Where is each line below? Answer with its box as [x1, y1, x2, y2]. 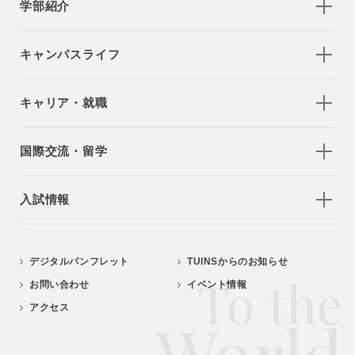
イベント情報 [187, 279, 247, 290]
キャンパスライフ [20, 48, 120, 61]
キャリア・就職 [20, 96, 108, 109]
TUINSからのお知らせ [187, 256, 288, 267]
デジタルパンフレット [29, 256, 129, 267]
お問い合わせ [29, 279, 90, 290]
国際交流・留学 [20, 144, 108, 158]
